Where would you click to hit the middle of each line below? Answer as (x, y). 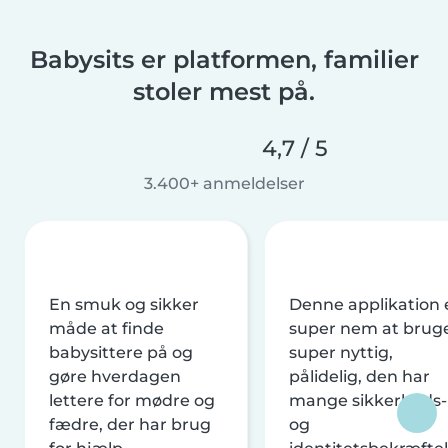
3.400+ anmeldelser (224, 183)
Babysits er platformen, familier (224, 59)
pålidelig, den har (359, 376)
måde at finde (106, 328)
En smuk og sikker (124, 304)
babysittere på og (121, 352)
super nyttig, (341, 352)
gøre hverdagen (115, 376)
